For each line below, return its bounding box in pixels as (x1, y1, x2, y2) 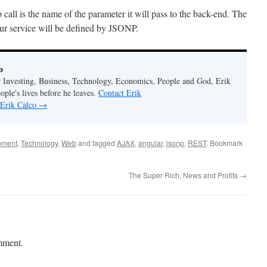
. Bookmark (206, 138, 243, 148)
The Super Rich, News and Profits (129, 170, 240, 180)
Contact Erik (98, 87, 141, 98)
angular (138, 138, 163, 148)
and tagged (76, 138, 117, 148)
